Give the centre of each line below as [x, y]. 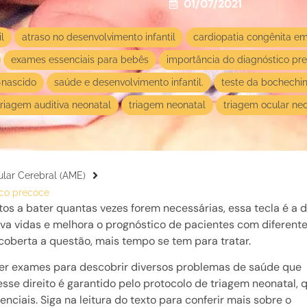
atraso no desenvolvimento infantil [99, 37]
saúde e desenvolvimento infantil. [129, 82]
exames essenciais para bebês [80, 59]
